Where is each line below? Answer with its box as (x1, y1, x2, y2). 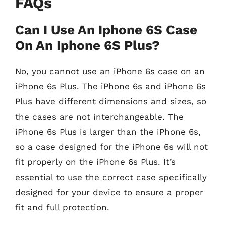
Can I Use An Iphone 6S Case (15, 22, 197, 37)
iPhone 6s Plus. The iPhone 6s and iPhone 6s (15, 81, 206, 91)
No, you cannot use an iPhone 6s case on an (15, 66, 205, 76)
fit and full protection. (15, 202, 109, 212)
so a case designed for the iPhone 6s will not (15, 142, 208, 152)
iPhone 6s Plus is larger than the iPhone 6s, (15, 127, 201, 137)
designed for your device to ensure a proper (15, 187, 203, 197)
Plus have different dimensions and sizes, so (15, 96, 206, 106)
